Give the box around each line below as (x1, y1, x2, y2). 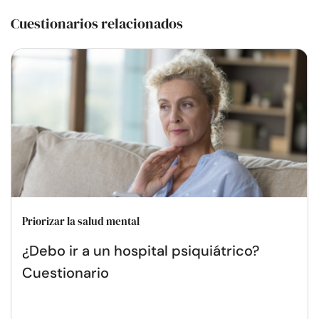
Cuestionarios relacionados (11, 13, 183, 33)
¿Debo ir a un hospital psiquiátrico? (22, 241, 259, 260)
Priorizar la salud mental (22, 213, 140, 229)
